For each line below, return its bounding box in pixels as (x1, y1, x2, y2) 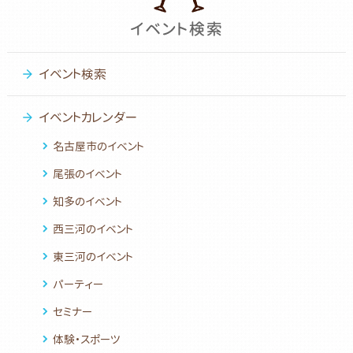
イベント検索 (38, 65, 106, 83)
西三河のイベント (52, 221, 133, 236)
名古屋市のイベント (52, 138, 144, 154)
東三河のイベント (52, 248, 133, 264)
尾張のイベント (52, 165, 122, 181)
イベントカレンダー (38, 108, 137, 126)
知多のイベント (52, 193, 122, 209)
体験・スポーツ (52, 331, 121, 347)
